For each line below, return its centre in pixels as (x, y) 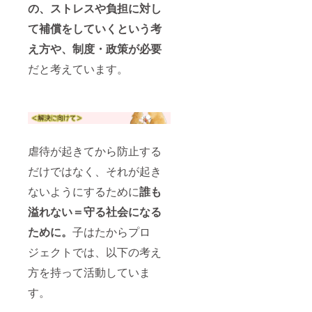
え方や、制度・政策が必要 (95, 49)
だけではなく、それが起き (95, 171)
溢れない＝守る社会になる (95, 212)
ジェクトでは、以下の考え (95, 252)
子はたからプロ (111, 232)
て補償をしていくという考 (95, 29)
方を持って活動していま (89, 272)
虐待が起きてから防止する (95, 151)
